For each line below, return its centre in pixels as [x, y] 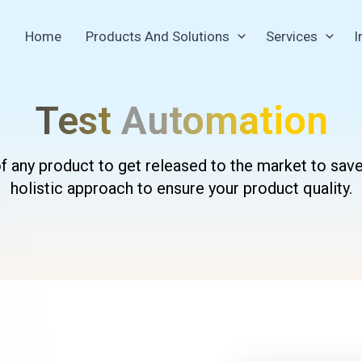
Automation [224, 121]
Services [291, 36]
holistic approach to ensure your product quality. [181, 188]
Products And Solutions [157, 36]
